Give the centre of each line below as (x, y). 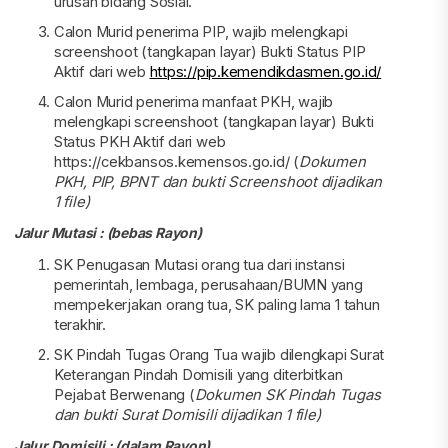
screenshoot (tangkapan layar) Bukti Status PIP (209, 51)
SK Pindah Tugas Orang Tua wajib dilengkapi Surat (219, 354)
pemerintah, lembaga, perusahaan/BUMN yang (208, 284)
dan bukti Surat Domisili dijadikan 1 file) (187, 414)
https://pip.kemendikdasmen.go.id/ (265, 71)
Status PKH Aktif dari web (139, 141)
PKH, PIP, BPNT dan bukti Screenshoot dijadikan (217, 181)
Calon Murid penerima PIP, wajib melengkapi (200, 31)
